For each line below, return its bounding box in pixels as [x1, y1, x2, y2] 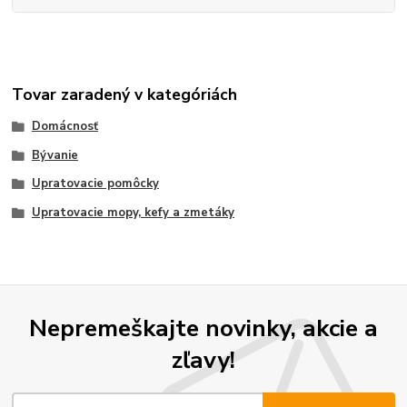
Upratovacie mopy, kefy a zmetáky [31, 204, 234, 222]
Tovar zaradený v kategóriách [12, 83, 238, 105]
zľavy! [172, 343, 235, 377]
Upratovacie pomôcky [31, 175, 159, 193]
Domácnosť [31, 117, 98, 134]
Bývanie [31, 146, 78, 164]
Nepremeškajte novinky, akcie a [29, 312, 378, 345]
